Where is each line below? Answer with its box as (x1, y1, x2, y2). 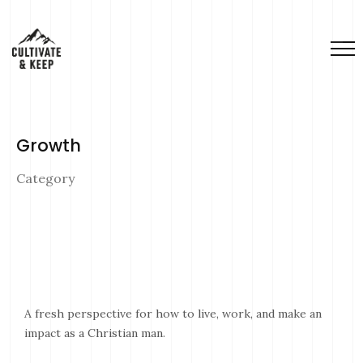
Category (16, 170, 75, 186)
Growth (16, 134, 81, 157)
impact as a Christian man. (24, 326, 165, 340)
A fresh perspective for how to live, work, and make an (24, 306, 322, 321)
